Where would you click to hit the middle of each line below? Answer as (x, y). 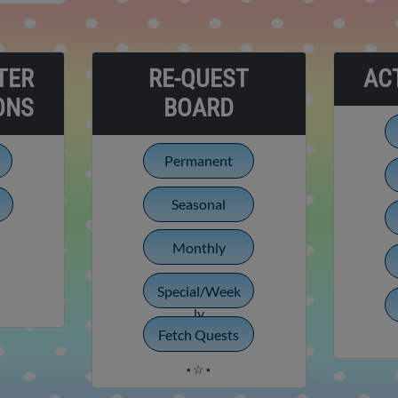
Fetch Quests (199, 334)
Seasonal (199, 204)
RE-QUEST (199, 78)
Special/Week (199, 291)
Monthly (199, 247)
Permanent (199, 161)
